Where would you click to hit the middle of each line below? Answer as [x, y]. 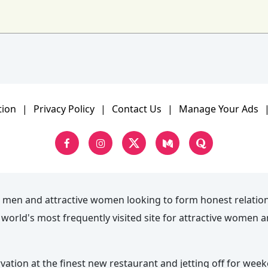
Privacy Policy [64, 109]
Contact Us [136, 109]
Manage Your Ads [218, 109]
